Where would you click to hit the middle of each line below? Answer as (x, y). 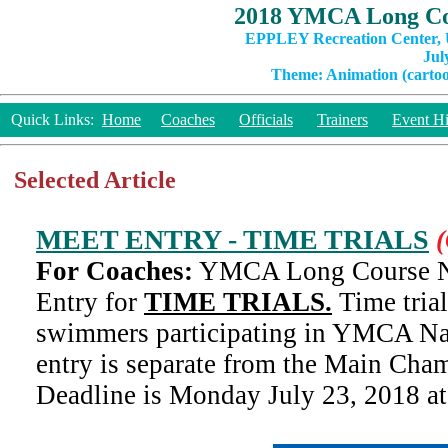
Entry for (90, 302)
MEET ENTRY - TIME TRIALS (232, 239)
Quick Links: (52, 119)
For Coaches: (114, 271)
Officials (266, 119)
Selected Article (95, 180)
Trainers (342, 119)
